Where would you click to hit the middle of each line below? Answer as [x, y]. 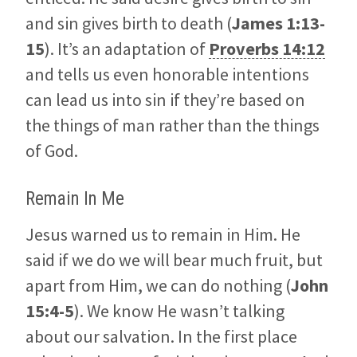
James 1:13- [279, 24]
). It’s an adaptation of [127, 49]
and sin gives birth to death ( [129, 24]
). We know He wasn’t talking [179, 310]
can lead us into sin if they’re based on [165, 100]
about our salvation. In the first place [161, 336]
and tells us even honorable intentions [167, 75]
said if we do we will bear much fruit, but [174, 259]
